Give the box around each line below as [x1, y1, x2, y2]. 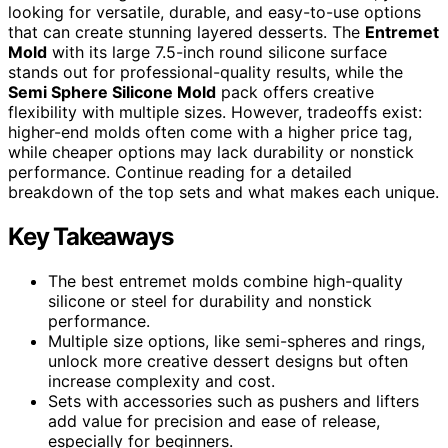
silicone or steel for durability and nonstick [48, 290, 372, 311]
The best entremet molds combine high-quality [48, 270, 403, 291]
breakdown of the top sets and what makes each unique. [8, 181, 439, 202]
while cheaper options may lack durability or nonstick [8, 141, 414, 162]
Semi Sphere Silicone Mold [8, 81, 216, 102]
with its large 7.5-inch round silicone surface [47, 41, 387, 62]
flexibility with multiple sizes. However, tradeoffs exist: [8, 101, 422, 122]
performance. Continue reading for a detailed [8, 161, 352, 182]
